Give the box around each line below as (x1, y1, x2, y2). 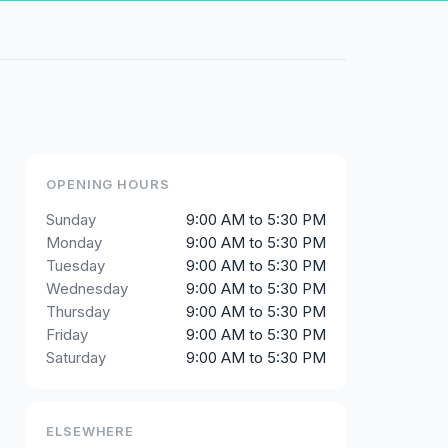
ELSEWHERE (46, 423, 135, 439)
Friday (46, 325, 88, 344)
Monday (46, 233, 102, 252)
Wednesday (46, 279, 128, 298)
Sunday (46, 210, 96, 229)
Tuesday (46, 256, 105, 275)
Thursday (46, 302, 110, 321)
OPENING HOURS (46, 176, 170, 192)
